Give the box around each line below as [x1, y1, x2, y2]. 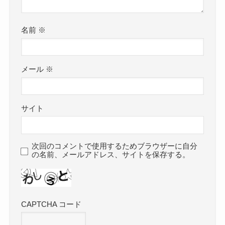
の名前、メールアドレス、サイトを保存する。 [32, 150, 190, 159]
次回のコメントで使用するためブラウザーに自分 [32, 142, 198, 150]
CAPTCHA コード [21, 200, 82, 208]
